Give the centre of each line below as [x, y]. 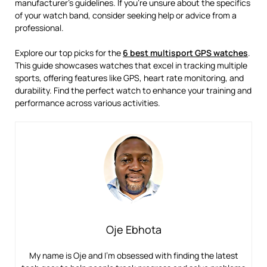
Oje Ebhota [133, 229]
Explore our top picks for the [69, 52]
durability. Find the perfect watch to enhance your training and [133, 90]
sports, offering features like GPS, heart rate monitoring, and [129, 77]
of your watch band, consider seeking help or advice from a [126, 15]
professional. [39, 27]
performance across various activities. [88, 103]
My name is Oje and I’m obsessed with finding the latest [133, 255]
